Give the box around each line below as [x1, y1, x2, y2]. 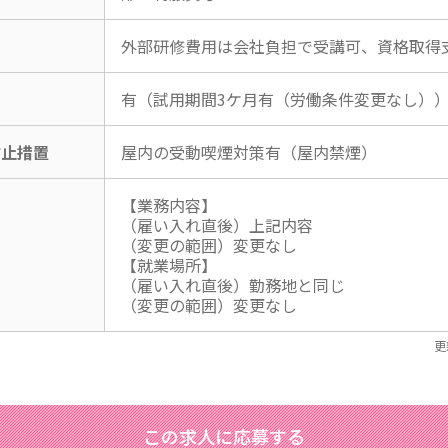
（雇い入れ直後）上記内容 [121, 213, 313, 238]
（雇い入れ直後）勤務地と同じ [121, 273, 345, 298]
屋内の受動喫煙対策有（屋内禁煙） [121, 140, 377, 165]
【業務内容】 [121, 193, 217, 218]
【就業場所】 [121, 253, 217, 278]
